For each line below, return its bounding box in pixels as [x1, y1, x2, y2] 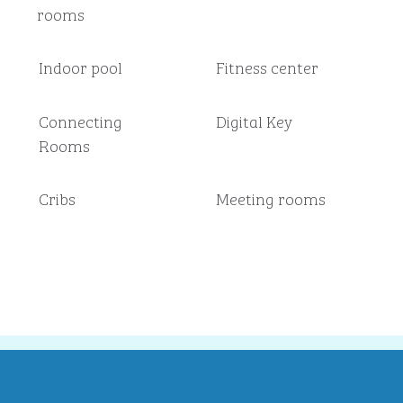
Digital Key [215, 108, 292, 133]
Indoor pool [39, 54, 123, 79]
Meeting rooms [215, 185, 326, 210]
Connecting [38, 108, 122, 133]
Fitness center [215, 54, 318, 79]
